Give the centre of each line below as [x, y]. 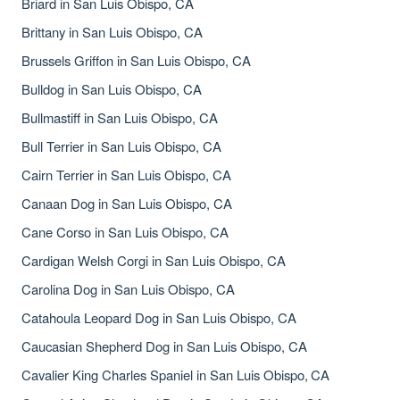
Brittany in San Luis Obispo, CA [112, 32]
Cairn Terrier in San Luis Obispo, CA [126, 175]
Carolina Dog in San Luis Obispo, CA [128, 289]
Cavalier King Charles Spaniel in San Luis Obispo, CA [176, 375]
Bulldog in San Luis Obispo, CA [112, 89]
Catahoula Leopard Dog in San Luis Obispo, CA [159, 317]
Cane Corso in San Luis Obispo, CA [125, 232]
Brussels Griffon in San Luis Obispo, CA [136, 60]
